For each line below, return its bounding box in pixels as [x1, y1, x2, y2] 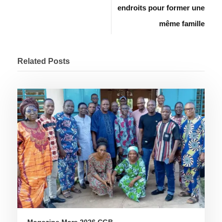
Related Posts [17, 56, 70, 65]
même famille [159, 19, 205, 28]
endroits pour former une [117, 3, 205, 12]
